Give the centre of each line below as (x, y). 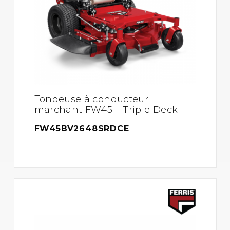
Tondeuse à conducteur (91, 99)
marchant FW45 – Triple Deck (106, 110)
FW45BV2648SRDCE (82, 129)
